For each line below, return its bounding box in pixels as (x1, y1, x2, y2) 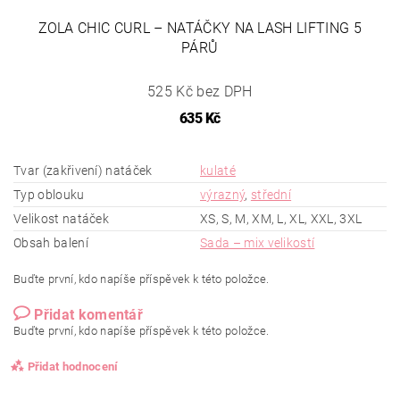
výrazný (200, 187, 246, 203)
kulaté (200, 163, 236, 179)
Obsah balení (13, 236, 88, 251)
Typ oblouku (13, 187, 85, 203)
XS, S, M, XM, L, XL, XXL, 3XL (200, 212, 362, 227)
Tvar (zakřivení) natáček (13, 163, 153, 179)
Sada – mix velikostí (200, 236, 315, 251)
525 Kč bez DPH (147, 83, 253, 101)
